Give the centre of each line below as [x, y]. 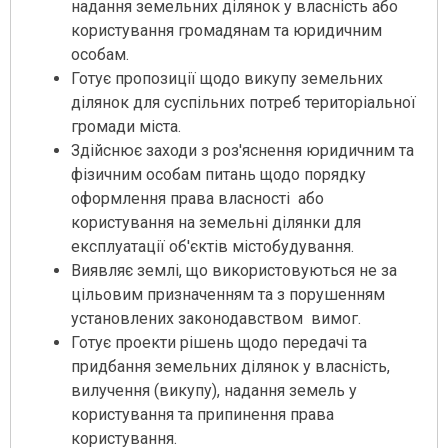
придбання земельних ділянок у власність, [230, 367]
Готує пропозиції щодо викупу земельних [227, 79]
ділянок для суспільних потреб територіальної [243, 103]
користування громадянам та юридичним [226, 31]
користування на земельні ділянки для [216, 223]
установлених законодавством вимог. [216, 319]
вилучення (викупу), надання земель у [214, 391]
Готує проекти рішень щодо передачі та [219, 343]
